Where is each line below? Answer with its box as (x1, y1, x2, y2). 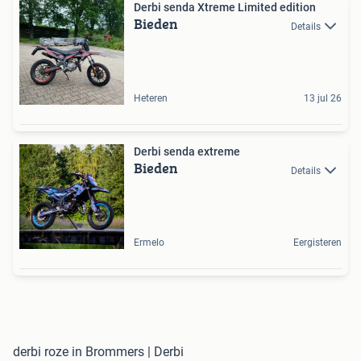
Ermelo (134, 237, 164, 249)
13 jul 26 (304, 93, 342, 105)
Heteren (134, 93, 168, 105)
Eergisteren (293, 237, 342, 249)
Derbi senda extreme (134, 145, 240, 159)
